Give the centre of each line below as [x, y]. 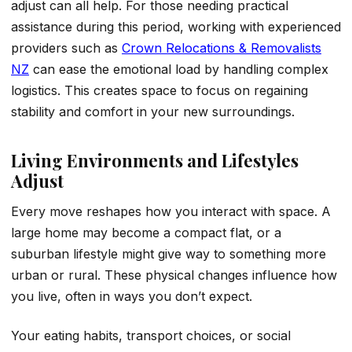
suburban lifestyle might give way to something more [169, 254]
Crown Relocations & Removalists [222, 48]
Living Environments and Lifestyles [155, 161]
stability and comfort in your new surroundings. [153, 111]
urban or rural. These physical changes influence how [174, 275]
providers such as [66, 48]
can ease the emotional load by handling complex [179, 69]
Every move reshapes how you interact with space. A [171, 212]
